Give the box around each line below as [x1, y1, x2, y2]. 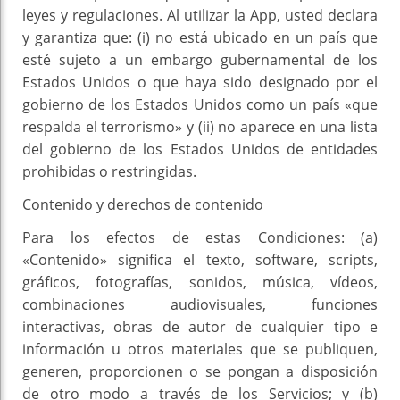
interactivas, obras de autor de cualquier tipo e [22, 317, 378, 337]
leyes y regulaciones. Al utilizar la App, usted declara [22, 5, 378, 26]
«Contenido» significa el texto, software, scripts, [22, 250, 378, 271]
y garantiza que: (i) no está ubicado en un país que [22, 28, 378, 48]
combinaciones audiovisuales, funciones [22, 295, 378, 315]
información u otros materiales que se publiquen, [22, 339, 378, 360]
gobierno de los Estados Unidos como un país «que [22, 95, 378, 115]
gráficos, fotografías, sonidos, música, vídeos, [22, 272, 378, 293]
